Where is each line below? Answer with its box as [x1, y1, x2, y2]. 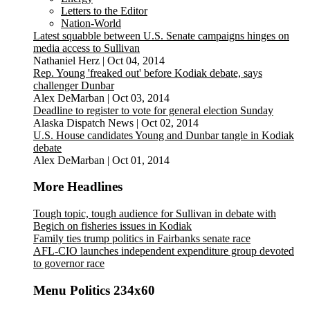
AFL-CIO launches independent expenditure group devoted [33, 245, 294, 257]
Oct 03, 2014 [112, 91, 170, 104]
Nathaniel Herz [33, 54, 100, 66]
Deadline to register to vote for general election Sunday [33, 104, 273, 116]
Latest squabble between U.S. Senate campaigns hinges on [33, 29, 289, 42]
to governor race [33, 257, 104, 270]
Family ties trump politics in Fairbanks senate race [33, 232, 250, 245]
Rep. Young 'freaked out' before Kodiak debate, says [33, 66, 262, 79]
